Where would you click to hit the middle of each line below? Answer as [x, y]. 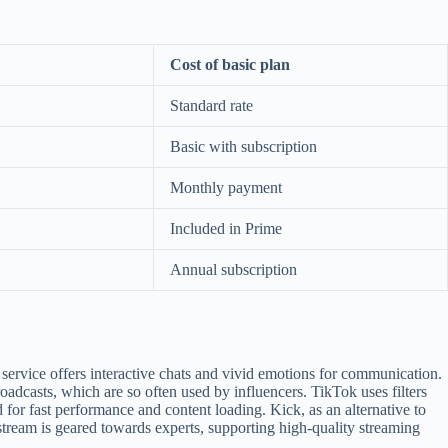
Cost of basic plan [230, 64]
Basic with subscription [243, 146]
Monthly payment [226, 187]
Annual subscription [233, 269]
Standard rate [211, 105]
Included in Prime [226, 228]
